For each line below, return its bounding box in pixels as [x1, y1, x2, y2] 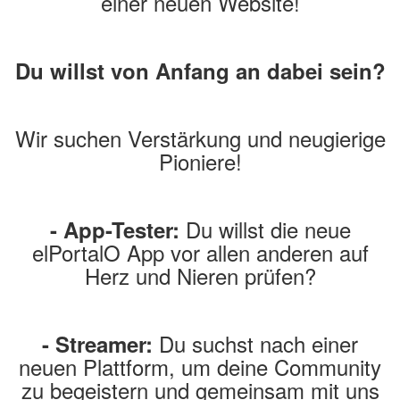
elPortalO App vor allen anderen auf [31, 237, 369, 268]
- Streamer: [42, 329, 153, 359]
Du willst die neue [179, 213, 351, 245]
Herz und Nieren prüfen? [84, 260, 316, 291]
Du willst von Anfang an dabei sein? [14, 55, 386, 86]
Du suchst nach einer [153, 328, 358, 359]
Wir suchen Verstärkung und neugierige [14, 122, 386, 154]
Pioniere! [158, 146, 242, 177]
